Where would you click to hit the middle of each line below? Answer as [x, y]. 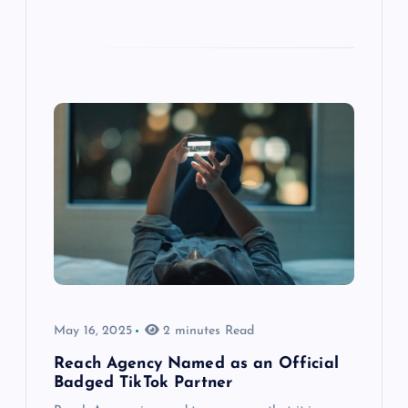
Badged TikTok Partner [143, 383]
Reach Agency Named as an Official [196, 364]
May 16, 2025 [93, 331]
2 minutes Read [207, 331]
